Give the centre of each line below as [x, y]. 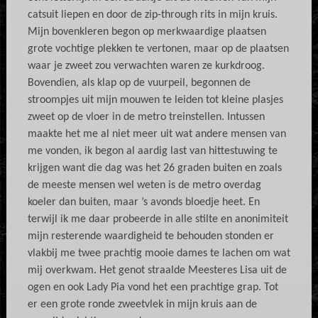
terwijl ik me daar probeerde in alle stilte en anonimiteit [158, 219]
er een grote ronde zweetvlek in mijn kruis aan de [142, 305]
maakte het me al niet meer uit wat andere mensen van [157, 134]
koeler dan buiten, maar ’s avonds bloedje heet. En [143, 202]
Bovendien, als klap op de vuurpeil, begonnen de [139, 83]
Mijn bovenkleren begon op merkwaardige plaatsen [147, 32]
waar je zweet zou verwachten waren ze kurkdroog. [146, 66]
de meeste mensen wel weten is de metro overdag [144, 185]
